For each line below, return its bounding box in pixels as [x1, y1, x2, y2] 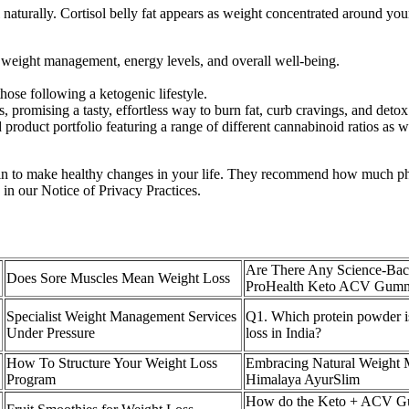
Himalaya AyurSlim [246, 372, 360, 388]
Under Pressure [6, 325, 95, 341]
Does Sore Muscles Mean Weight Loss [6, 270, 230, 287]
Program [6, 372, 56, 388]
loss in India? [246, 325, 321, 341]
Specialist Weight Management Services [6, 309, 236, 325]
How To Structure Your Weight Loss [6, 355, 217, 372]
